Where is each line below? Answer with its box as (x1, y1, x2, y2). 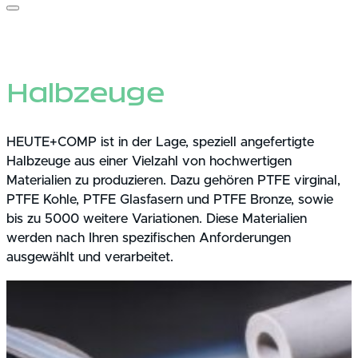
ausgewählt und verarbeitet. (6, 251, 173, 265)
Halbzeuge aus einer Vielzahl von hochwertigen (6, 155, 292, 169)
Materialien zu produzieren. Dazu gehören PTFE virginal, (6, 174, 340, 188)
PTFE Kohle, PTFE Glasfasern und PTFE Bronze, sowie (6, 193, 333, 207)
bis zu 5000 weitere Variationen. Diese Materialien (6, 213, 307, 226)
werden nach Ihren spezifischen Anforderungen (6, 232, 291, 245)
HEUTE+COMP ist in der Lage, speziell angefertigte (6, 136, 314, 149)
